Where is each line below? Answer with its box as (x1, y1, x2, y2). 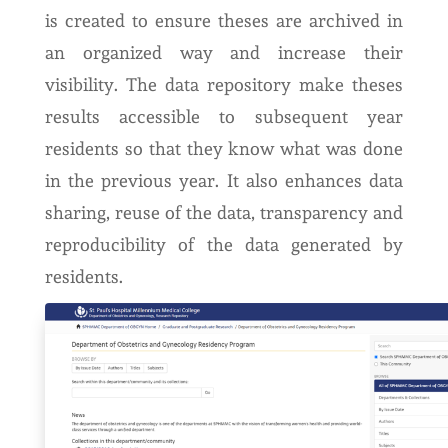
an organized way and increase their (44, 42, 404, 63)
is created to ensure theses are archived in (44, 10, 404, 31)
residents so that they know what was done (44, 138, 404, 159)
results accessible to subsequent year (44, 106, 404, 127)
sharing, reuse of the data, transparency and (44, 202, 404, 223)
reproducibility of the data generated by (44, 234, 404, 255)
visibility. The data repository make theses (44, 74, 404, 95)
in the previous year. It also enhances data (44, 170, 404, 191)
